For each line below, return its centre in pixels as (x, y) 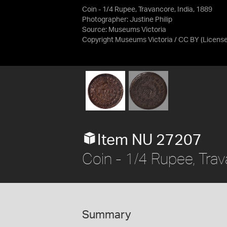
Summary (107, 215)
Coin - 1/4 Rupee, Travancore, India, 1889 (147, 10)
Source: (95, 30)
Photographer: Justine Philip (127, 20)
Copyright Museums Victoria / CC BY (141, 40)
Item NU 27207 (149, 140)
